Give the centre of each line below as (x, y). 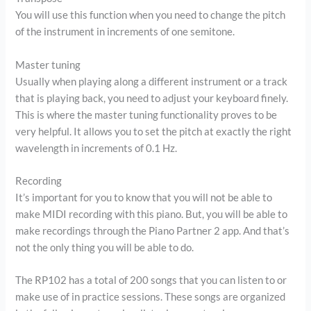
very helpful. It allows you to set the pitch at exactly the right (154, 131)
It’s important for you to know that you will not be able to (144, 198)
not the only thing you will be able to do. (105, 248)
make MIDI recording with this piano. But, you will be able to (152, 215)
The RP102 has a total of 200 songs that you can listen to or (151, 280)
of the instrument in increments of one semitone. (125, 32)
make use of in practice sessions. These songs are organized (151, 297)
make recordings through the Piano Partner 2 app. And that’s (153, 231)
